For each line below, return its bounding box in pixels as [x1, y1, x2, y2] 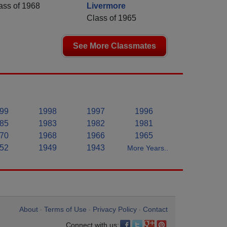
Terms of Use [44, 205, 87, 214]
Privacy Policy [93, 205, 137, 214]
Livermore [87, 2, 126, 11]
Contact [143, 205, 168, 214]
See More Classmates [73, 42, 156, 51]
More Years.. [127, 144, 168, 153]
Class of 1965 [87, 14, 136, 23]
